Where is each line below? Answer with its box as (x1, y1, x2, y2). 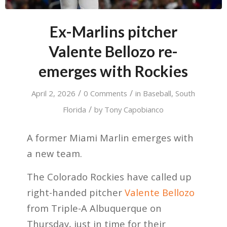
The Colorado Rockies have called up (26, 170, 192, 183)
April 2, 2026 (31, 88, 76, 99)
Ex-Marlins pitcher (49, 22, 177, 41)
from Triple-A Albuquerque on (26, 202, 162, 215)
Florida (63, 104, 87, 115)
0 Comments (84, 88, 128, 99)
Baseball (143, 88, 172, 99)
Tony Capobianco (104, 104, 164, 115)
